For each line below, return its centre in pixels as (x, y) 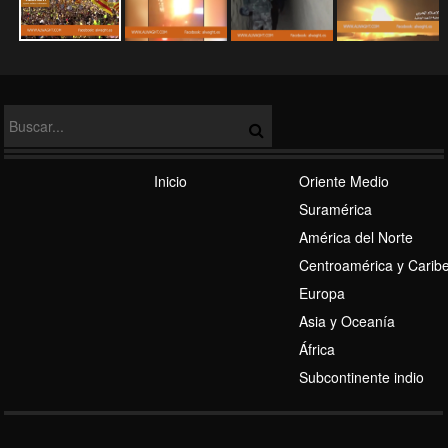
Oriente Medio (343, 181)
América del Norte (355, 237)
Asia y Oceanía (346, 321)
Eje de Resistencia (77, 330)
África (316, 349)
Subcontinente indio (361, 377)
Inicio (170, 181)
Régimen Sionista (74, 162)
